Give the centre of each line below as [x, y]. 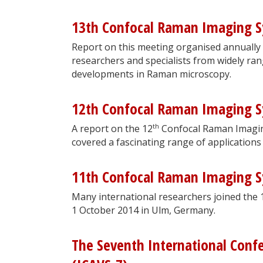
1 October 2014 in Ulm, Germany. [144, 210]
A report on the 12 [112, 128]
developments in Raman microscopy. [151, 74]
